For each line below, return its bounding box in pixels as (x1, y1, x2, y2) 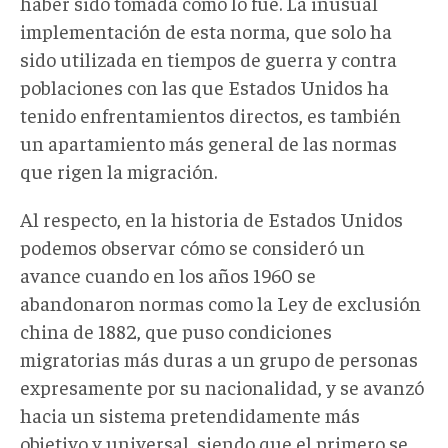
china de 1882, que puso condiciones (20, 317, 332, 343)
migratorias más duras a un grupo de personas (20, 345, 418, 371)
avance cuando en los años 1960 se (20, 261, 316, 287)
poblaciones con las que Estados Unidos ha (20, 73, 389, 99)
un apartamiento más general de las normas (20, 129, 397, 155)
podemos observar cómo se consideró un (20, 233, 365, 259)
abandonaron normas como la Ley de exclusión (20, 289, 421, 315)
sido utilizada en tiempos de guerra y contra (20, 45, 397, 71)
